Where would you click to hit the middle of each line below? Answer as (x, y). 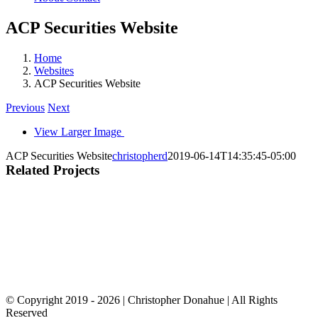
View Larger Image (78, 131)
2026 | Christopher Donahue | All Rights (187, 300)
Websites (54, 70)
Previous (25, 107)
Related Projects (53, 170)
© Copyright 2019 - (51, 300)
